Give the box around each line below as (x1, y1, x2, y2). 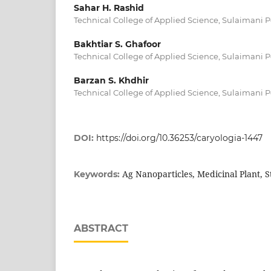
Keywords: (74, 168, 122, 180)
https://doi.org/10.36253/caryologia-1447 (96, 132, 263, 143)
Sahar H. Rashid (74, 2, 144, 13)
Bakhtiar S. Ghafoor (74, 38, 161, 50)
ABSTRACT (74, 222, 128, 234)
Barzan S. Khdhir (74, 74, 149, 86)
